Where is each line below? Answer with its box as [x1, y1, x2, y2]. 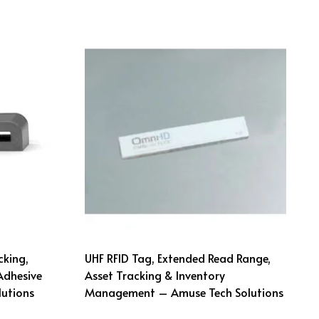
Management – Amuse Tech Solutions [85, 283, 283, 300]
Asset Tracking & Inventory [85, 266, 225, 283]
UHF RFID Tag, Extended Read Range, [85, 249, 271, 266]
